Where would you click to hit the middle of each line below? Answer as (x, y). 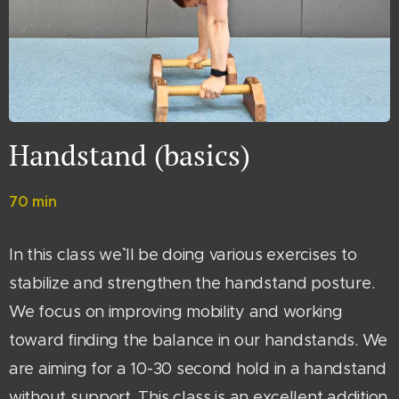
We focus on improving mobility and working (176, 311)
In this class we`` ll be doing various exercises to (183, 254)
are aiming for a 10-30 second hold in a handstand (198, 368)
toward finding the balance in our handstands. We (199, 340)
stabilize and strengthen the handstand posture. (192, 283)
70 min (33, 201)
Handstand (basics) (130, 155)
